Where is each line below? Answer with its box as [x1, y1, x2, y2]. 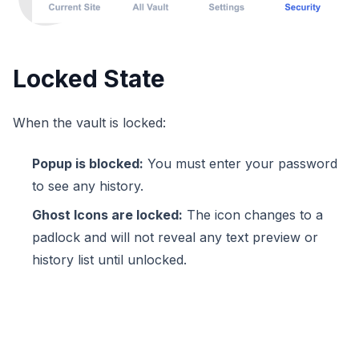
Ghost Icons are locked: [32, 207, 183, 224]
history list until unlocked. [32, 252, 187, 268]
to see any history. [32, 178, 143, 195]
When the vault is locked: [13, 115, 166, 131]
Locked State [13, 64, 165, 94]
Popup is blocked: [32, 155, 143, 172]
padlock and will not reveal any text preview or [32, 229, 318, 246]
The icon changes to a [183, 207, 323, 224]
